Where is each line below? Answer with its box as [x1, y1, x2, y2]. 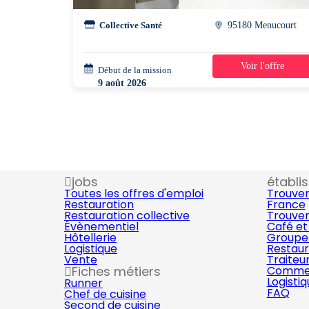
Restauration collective [64, 208, 190, 223]
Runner [64, 275, 103, 291]
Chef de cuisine [64, 286, 146, 302]
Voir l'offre [241, 61, 284, 71]
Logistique [64, 241, 117, 257]
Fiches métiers [72, 263, 161, 280]
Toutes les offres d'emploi [64, 186, 203, 201]
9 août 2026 [98, 78, 146, 88]
